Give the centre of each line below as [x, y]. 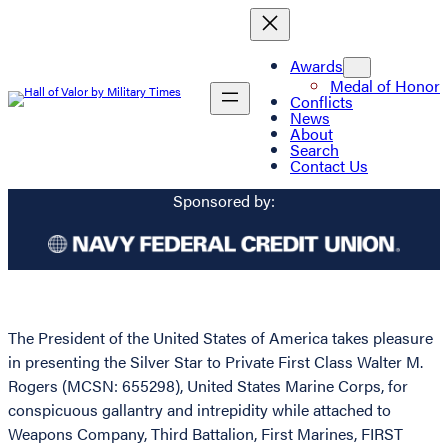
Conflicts [321, 101]
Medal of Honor [385, 85]
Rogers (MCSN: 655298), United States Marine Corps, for [208, 386]
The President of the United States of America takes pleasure [220, 338]
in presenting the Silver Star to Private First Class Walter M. [215, 362]
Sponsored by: [224, 201]
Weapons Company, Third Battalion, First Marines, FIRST [205, 434]
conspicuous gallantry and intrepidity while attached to [199, 410]
